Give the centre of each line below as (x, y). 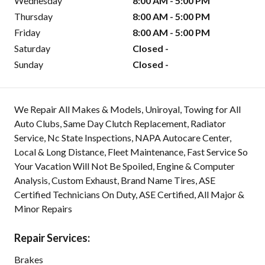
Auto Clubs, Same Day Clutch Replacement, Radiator (120, 124)
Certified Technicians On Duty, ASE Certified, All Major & (129, 195)
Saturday (32, 49)
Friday (27, 33)
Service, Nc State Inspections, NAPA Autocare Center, (123, 138)
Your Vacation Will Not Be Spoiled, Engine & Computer (125, 166)
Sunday (29, 64)
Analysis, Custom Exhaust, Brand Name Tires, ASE (115, 180)
